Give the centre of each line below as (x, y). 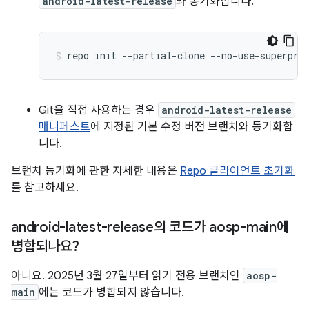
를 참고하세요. (45, 188)
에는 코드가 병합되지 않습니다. (111, 292)
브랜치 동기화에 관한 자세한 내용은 (96, 171)
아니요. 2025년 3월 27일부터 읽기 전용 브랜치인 (127, 276)
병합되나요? (45, 247)
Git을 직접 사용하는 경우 (98, 110)
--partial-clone (163, 56)
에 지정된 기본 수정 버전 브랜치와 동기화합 (192, 127)
